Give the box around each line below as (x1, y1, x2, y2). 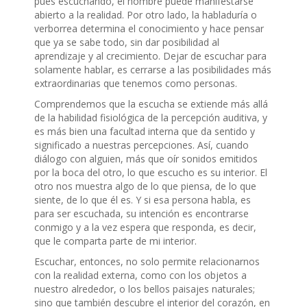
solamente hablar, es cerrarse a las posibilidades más (34, 63, 271, 77)
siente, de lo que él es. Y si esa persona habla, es (34, 193, 251, 207)
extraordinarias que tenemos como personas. (34, 77, 237, 90)
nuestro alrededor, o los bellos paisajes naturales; (34, 282, 255, 296)
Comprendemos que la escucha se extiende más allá (34, 97, 268, 111)
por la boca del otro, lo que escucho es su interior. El (34, 166, 267, 180)
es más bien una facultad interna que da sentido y (34, 125, 255, 138)
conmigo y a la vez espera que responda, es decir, (34, 221, 256, 234)
